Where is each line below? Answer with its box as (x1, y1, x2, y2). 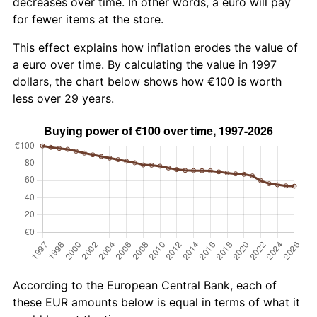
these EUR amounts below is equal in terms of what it (13, 294, 300, 309)
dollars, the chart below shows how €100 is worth (13, 74, 282, 88)
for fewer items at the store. (13, 11, 163, 26)
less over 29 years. (13, 91, 114, 105)
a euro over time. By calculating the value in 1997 (13, 57, 277, 71)
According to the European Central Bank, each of (13, 277, 277, 292)
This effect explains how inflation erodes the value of (13, 40, 298, 54)
